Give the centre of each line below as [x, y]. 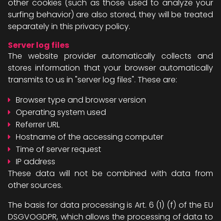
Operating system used [61, 112]
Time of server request [58, 149]
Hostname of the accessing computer [90, 137]
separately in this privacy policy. [69, 26]
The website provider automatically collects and [110, 56]
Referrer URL [38, 125]
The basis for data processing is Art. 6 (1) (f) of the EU [110, 205]
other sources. [35, 185]
